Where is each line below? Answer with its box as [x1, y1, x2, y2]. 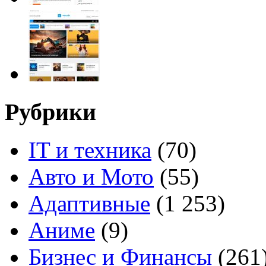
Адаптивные [28, 191, 150, 217]
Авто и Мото [28, 164, 154, 190]
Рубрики [5, 98, 96, 125]
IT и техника [28, 137, 151, 163]
